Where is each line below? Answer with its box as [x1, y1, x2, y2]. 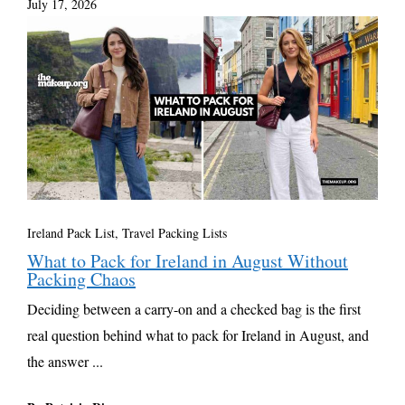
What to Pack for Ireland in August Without [27, 249, 348, 274]
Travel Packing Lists [122, 224, 227, 242]
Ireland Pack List [27, 224, 115, 242]
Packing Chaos [27, 267, 136, 292]
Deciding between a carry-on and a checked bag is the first [27, 299, 361, 319]
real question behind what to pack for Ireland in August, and [27, 325, 369, 345]
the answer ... [27, 352, 103, 372]
